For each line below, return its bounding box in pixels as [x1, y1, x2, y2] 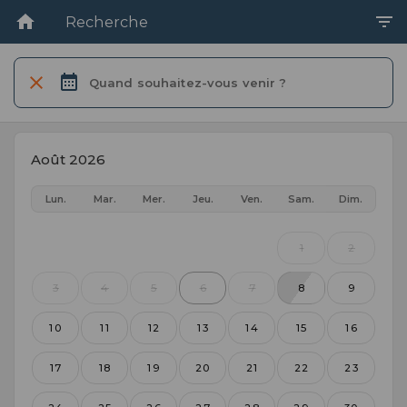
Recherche [65, 13, 148, 31]
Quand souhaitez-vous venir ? [89, 75, 287, 90]
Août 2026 [31, 151, 105, 168]
